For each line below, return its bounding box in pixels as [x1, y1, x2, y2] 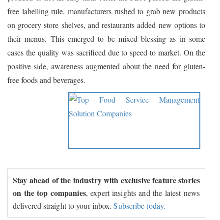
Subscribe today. [113, 200, 166, 211]
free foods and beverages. [7, 75, 85, 85]
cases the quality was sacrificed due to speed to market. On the [7, 47, 205, 58]
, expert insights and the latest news [85, 188, 200, 198]
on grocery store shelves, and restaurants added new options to [7, 20, 205, 30]
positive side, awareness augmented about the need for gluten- [7, 61, 205, 72]
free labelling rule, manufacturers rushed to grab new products [7, 6, 205, 17]
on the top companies [13, 187, 86, 199]
